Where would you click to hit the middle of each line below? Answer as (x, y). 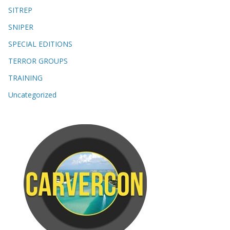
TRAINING (25, 78)
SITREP (20, 10)
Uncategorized (32, 95)
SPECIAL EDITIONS (40, 44)
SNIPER (21, 27)
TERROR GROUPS (38, 61)
